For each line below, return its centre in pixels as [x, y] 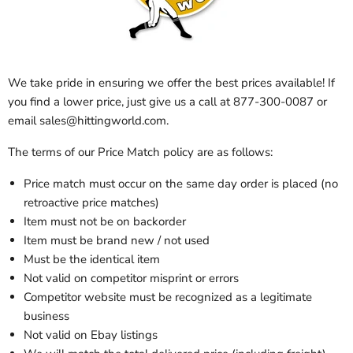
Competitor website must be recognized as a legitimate [168, 297]
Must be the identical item [92, 260]
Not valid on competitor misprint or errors [131, 279]
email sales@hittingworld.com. [88, 121]
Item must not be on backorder [105, 222]
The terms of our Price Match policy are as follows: [140, 152]
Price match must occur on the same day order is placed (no [181, 184]
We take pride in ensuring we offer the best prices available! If [171, 83]
